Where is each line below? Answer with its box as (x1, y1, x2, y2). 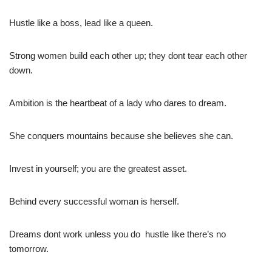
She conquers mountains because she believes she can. (9, 130, 233, 141)
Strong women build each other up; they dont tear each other (9, 50, 247, 61)
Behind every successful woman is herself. (9, 195, 179, 206)
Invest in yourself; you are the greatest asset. (9, 163, 187, 174)
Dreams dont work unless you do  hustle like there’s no (9, 228, 226, 239)
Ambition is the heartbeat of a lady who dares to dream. (9, 97, 226, 108)
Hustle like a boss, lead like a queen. (9, 17, 153, 28)
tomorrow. (9, 243, 49, 254)
